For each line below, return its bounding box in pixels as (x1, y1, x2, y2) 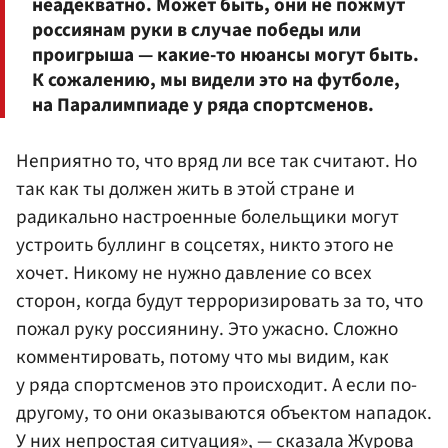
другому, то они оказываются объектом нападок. (16, 399, 432, 428)
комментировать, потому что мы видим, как (16, 343, 389, 372)
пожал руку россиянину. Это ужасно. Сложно (16, 315, 398, 344)
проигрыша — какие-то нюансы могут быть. (32, 41, 419, 70)
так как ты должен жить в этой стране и (16, 175, 355, 204)
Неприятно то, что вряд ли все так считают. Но (16, 147, 417, 176)
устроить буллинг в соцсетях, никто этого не (16, 231, 394, 260)
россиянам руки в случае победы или (32, 16, 361, 45)
